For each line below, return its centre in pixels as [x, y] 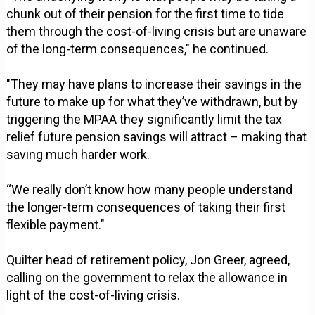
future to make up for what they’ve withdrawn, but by [153, 102]
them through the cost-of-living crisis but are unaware [157, 32]
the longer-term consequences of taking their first [146, 207]
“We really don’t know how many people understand [150, 190]
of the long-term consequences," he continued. [138, 49]
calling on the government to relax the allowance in [147, 278]
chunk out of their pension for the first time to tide [146, 14]
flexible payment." [56, 225]
